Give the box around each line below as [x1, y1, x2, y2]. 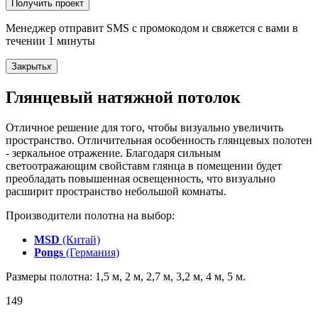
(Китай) [60, 233, 100, 246]
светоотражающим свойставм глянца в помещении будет [6, 159, 282, 172]
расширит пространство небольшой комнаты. [6, 185, 226, 197]
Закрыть [11, 61, 47, 72]
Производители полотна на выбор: [6, 209, 175, 221]
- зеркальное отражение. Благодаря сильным [6, 146, 221, 159]
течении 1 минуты [6, 35, 95, 48]
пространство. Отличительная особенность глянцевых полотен [6, 133, 312, 146]
